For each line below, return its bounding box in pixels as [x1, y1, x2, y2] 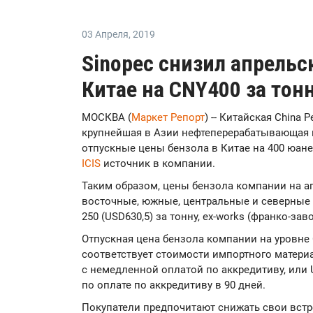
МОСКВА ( [82, 111, 131, 124]
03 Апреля [82, 29, 129, 40]
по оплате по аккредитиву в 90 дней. [82, 279, 265, 291]
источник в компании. [101, 157, 215, 170]
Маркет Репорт [131, 111, 205, 124]
